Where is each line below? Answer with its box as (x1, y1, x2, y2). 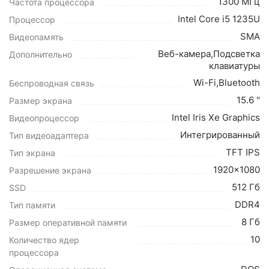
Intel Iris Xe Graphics (172, 112, 260, 123)
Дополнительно (9, 49, 72, 59)
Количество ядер (9, 235, 79, 245)
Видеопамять (9, 32, 64, 42)
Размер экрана (9, 95, 72, 106)
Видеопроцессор (9, 113, 79, 123)
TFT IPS (226, 147, 260, 158)
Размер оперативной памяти (9, 217, 127, 228)
